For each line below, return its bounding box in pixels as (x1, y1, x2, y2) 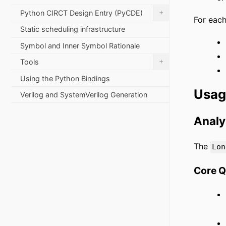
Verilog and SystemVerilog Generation (20, 90, 147, 99)
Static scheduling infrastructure (20, 25, 125, 34)
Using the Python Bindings (20, 74, 110, 83)
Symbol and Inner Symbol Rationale (20, 41, 140, 50)
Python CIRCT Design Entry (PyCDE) (20, 9, 143, 18)
